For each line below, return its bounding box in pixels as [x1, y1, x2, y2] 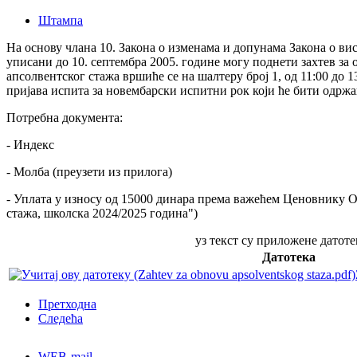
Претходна [38, 296, 96, 311]
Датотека [262, 249, 316, 264]
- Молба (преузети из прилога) [6, 164, 172, 178]
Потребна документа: [6, 110, 123, 124]
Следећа [38, 311, 83, 325]
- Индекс [6, 137, 54, 151]
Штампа [38, 13, 83, 27]
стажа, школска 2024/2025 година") [6, 206, 198, 220]
